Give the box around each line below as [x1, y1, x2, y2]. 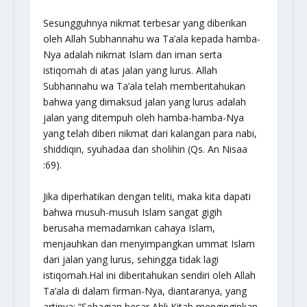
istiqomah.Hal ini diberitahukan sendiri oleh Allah [42, 268, 256, 282]
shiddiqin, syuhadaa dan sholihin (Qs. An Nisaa [42, 143, 247, 156]
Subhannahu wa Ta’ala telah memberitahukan [42, 79, 245, 93]
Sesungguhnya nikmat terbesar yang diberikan [42, 16, 247, 30]
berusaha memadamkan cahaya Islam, [42, 221, 215, 234]
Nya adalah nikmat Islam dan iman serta [42, 48, 222, 62]
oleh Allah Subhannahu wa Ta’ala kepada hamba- [42, 32, 260, 46]
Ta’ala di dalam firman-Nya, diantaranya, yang [42, 284, 247, 297]
